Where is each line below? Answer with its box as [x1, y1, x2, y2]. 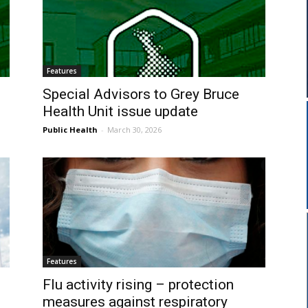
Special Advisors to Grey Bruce [43, 86, 239, 103]
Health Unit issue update [43, 103, 198, 120]
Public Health [43, 124, 98, 135]
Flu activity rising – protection [43, 276, 234, 294]
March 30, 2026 [107, 124, 162, 135]
